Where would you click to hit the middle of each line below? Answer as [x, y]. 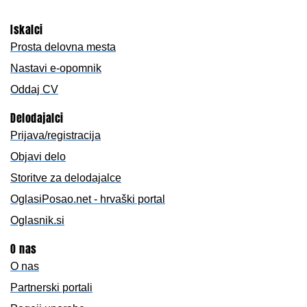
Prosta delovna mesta [63, 47]
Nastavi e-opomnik [56, 69]
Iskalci [27, 30]
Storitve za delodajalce [66, 178]
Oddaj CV [34, 90]
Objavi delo [38, 157]
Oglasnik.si [37, 221]
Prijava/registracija [56, 136]
